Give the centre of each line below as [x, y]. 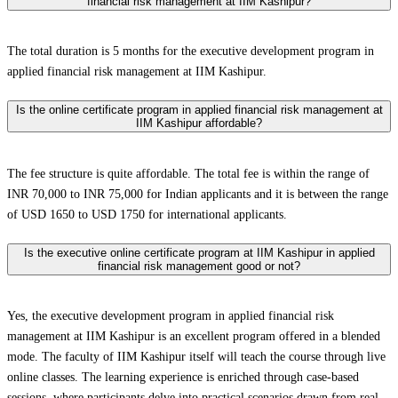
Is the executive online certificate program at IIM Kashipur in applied [199, 252]
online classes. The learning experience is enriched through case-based [183, 378]
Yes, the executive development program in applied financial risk [171, 316]
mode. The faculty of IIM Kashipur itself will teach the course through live [196, 357]
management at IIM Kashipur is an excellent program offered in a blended [194, 337]
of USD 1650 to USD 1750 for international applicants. [147, 214]
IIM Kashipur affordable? [199, 123]
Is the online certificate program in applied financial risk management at [199, 110]
